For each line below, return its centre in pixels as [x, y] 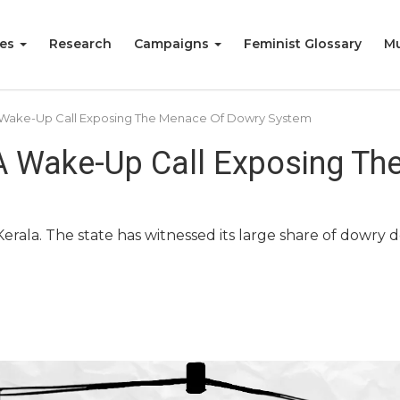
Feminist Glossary [303, 44]
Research [80, 44]
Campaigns [173, 44]
